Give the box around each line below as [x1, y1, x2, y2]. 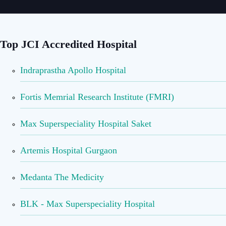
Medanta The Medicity [20, 172, 104, 182]
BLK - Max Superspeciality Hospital [20, 198, 155, 209]
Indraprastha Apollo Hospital [20, 65, 126, 75]
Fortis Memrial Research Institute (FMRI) [20, 91, 174, 102]
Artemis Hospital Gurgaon [20, 145, 117, 155]
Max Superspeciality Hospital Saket [20, 118, 151, 129]
